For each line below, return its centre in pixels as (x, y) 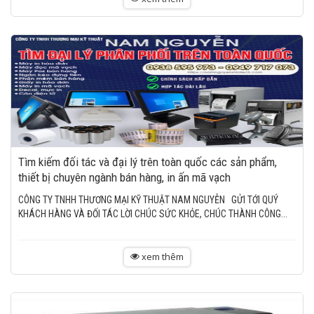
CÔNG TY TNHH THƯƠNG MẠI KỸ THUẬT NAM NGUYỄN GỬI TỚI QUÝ (148, 200)
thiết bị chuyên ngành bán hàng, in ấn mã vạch (124, 177)
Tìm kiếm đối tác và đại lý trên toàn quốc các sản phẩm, (148, 162)
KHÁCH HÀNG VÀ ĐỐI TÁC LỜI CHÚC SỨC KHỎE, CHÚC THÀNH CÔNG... (153, 214)
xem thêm (162, 257)
